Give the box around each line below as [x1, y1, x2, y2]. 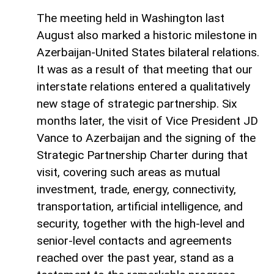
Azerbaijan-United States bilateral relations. [37, 45, 259, 60]
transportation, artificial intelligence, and [37, 199, 243, 214]
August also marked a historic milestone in [37, 28, 257, 43]
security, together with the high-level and [37, 217, 245, 231]
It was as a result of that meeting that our [37, 62, 253, 77]
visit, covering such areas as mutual [37, 165, 220, 180]
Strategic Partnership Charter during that [37, 148, 248, 163]
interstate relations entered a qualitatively [37, 80, 250, 94]
